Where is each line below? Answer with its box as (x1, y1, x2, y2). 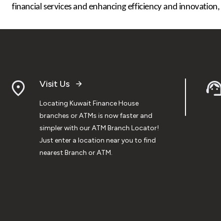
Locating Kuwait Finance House (39, 99, 139, 108)
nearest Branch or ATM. (39, 148, 112, 157)
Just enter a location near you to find (39, 136, 156, 145)
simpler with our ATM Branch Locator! (39, 123, 159, 132)
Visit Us (39, 78, 70, 89)
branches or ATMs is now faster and (39, 111, 152, 120)
